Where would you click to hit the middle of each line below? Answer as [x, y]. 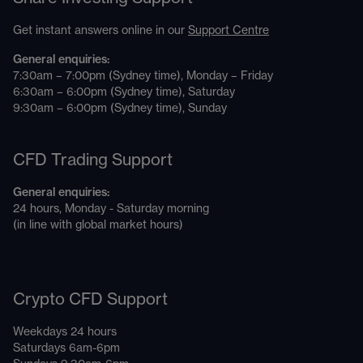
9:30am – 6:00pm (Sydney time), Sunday [120, 109]
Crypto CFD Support [90, 300]
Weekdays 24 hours [65, 332]
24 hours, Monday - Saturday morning [111, 209]
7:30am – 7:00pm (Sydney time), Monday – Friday [143, 76]
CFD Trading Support [93, 160]
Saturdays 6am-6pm [66, 348]
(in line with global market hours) [98, 225]
